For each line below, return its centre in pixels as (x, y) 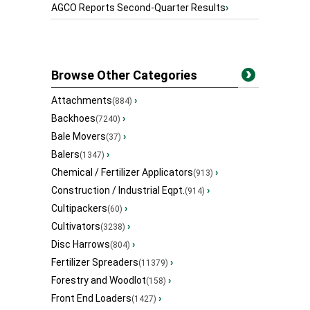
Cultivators (76, 227)
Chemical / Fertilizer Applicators (122, 173)
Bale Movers (79, 137)
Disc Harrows (81, 245)
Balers (65, 155)
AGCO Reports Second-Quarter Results (138, 8)
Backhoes (73, 119)
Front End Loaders (91, 299)
